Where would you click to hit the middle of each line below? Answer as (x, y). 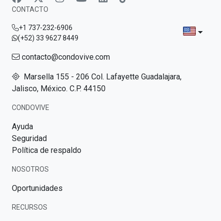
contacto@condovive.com (65, 57)
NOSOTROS (30, 169)
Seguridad (29, 138)
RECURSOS (30, 207)
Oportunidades (37, 188)
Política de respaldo (47, 150)
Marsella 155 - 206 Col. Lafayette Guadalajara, (101, 76)
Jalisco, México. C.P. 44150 (59, 88)
